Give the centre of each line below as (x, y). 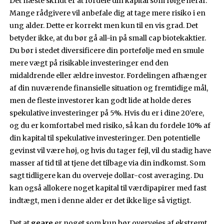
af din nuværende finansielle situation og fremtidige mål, (109, 88)
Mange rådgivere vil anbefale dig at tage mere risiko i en (108, 13)
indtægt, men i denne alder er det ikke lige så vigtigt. (100, 200)
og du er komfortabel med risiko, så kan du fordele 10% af (110, 125)
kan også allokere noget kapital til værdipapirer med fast (108, 188)
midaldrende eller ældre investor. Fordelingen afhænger (108, 75)
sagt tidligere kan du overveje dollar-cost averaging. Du (107, 175)
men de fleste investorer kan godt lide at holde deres (100, 100)
